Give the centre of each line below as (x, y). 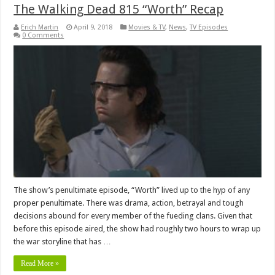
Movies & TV (147, 28)
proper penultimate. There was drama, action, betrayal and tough (129, 203)
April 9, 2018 (93, 28)
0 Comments (43, 36)
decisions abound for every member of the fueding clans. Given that (133, 216)
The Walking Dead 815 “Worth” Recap (119, 10)
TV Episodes (209, 28)
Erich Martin (40, 28)
